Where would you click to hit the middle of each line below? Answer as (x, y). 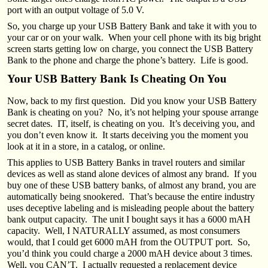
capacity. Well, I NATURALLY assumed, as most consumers (124, 230)
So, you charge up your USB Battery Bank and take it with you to (132, 26)
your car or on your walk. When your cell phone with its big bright (134, 37)
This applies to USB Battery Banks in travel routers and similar (126, 162)
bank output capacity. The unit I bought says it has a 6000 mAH (129, 219)
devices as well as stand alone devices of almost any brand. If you (132, 173)
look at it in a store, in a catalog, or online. (86, 146)
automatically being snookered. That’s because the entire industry (131, 196)
